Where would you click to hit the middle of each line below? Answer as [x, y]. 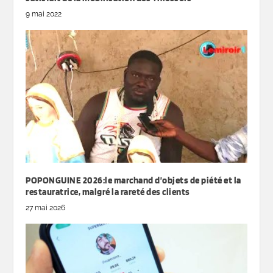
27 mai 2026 [46, 207]
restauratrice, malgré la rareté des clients [108, 192]
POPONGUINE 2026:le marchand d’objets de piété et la [133, 180]
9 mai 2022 [44, 14]
